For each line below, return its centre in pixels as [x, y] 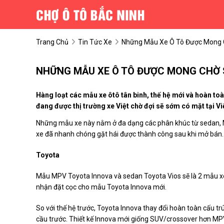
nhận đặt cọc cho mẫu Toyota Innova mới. [101, 187]
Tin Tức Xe [95, 42]
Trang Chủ [52, 42]
